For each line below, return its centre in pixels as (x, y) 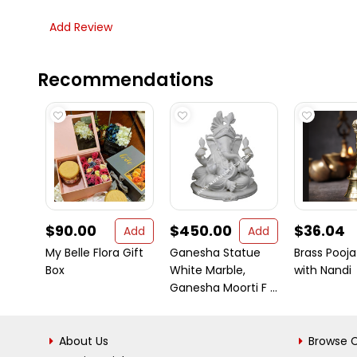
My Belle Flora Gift (94, 253)
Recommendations (126, 80)
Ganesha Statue (215, 253)
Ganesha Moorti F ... (224, 288)
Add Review (81, 27)
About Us (84, 341)
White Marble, (208, 270)
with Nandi (323, 270)
